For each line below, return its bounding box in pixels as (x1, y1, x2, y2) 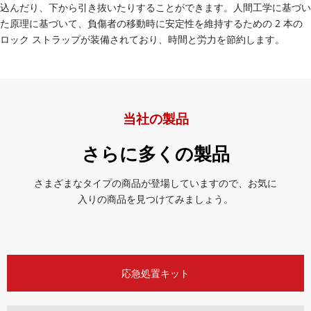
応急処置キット (121, 267, 190, 280)
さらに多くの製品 (81, 141, 230, 167)
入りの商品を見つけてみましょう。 (77, 192, 233, 206)
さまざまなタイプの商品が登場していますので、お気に (33, 176, 277, 190)
